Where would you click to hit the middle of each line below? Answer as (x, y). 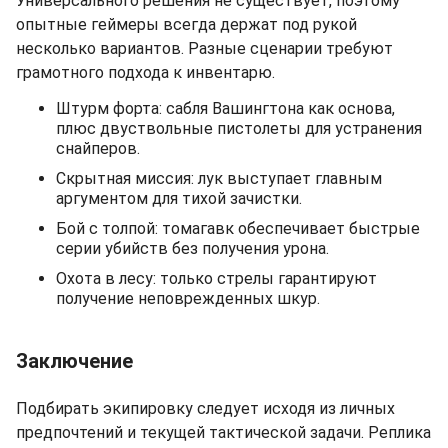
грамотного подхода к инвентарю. (145, 72)
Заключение (74, 360)
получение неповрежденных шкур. (188, 298)
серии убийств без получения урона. (192, 248)
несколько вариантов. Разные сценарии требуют (204, 48)
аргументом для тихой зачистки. (179, 198)
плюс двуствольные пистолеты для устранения (239, 128)
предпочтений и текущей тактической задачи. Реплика (223, 432)
